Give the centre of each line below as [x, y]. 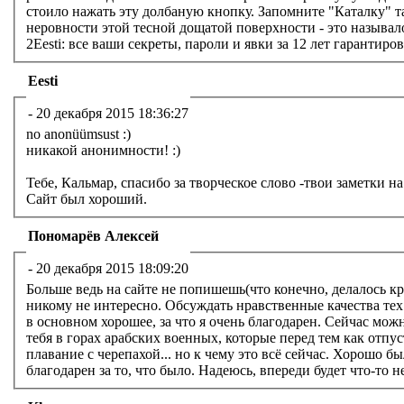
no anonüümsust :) [78, 134]
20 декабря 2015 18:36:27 [112, 113]
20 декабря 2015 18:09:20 [112, 268]
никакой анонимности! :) [103, 151]
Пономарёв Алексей [93, 235]
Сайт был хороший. [87, 199]
